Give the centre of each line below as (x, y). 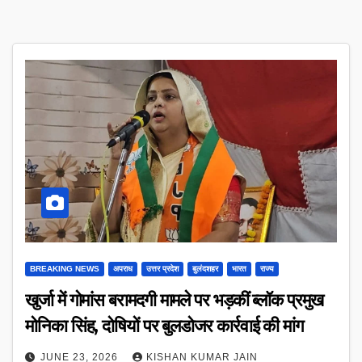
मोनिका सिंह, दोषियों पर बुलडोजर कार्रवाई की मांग (164, 326)
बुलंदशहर (205, 269)
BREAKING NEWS (65, 269)
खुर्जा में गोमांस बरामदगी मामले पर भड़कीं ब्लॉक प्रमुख (174, 301)
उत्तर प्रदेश (162, 269)
